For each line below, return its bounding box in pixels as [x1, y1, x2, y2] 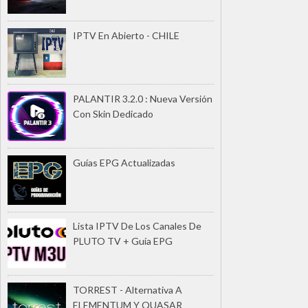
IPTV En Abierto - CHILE [73, 29, 179, 41]
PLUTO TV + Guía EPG [73, 235, 173, 247]
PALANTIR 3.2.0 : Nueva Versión [73, 93, 212, 105]
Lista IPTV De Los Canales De [73, 220, 201, 232]
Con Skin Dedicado [73, 108, 153, 120]
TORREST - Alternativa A [73, 283, 182, 296]
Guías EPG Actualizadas [73, 156, 175, 168]
